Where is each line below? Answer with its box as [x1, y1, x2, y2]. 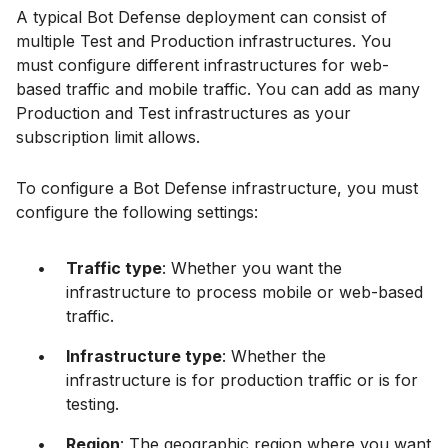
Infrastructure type [66, 346, 222, 367]
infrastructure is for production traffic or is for [66, 370, 418, 391]
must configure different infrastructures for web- [16, 54, 389, 75]
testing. [66, 394, 119, 415]
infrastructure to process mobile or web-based [66, 282, 423, 303]
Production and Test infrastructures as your [16, 102, 351, 123]
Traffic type [66, 258, 162, 279]
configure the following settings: [16, 202, 258, 223]
